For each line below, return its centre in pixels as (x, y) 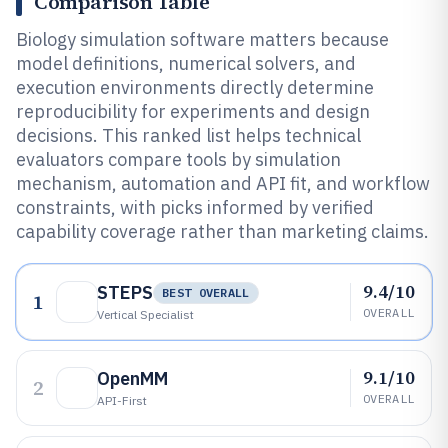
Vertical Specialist (145, 314)
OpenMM (132, 378)
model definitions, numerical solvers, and (186, 63)
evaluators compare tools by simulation (178, 159)
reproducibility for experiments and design (193, 111)
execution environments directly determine (195, 87)
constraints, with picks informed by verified (195, 207)
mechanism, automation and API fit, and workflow (223, 183)
